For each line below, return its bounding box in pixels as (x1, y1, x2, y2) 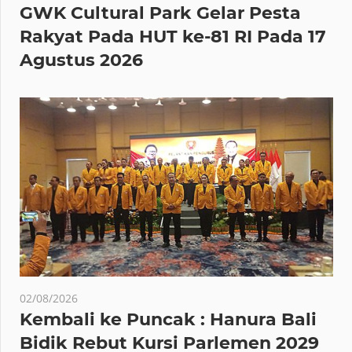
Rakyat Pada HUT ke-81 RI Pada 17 (20, 26, 326, 48)
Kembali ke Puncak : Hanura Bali (20, 309, 317, 331)
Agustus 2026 (20, 49, 143, 71)
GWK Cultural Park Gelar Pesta (20, 2, 301, 24)
